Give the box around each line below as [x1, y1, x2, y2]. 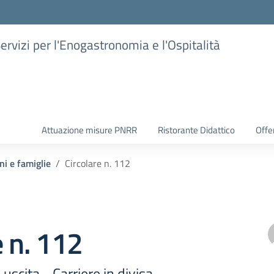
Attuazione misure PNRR [42, 123, 137, 137]
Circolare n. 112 [65, 156, 130, 171]
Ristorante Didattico [158, 123, 235, 137]
